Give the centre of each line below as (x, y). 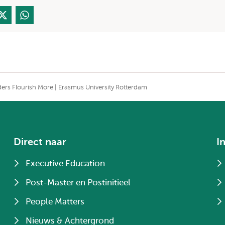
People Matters (55, 202)
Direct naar (40, 142)
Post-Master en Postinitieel (78, 183)
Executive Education (66, 163)
